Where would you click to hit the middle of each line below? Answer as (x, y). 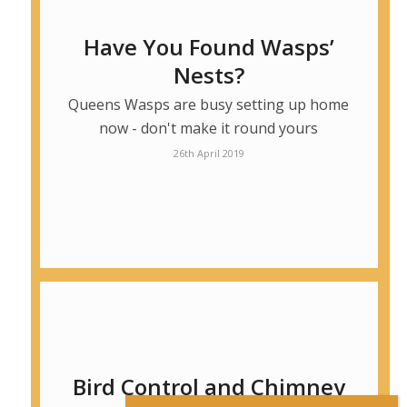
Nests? (208, 75)
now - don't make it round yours (209, 129)
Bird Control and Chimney (208, 387)
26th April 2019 (208, 154)
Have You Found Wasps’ (208, 47)
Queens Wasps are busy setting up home (209, 105)
